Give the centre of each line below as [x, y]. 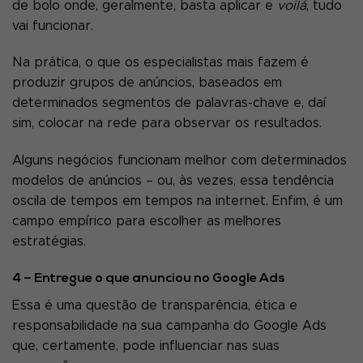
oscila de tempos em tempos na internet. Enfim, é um [177, 201]
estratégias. [49, 242]
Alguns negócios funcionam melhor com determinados [179, 161]
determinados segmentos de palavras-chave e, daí [169, 103]
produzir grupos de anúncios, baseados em [147, 83]
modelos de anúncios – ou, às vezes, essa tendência [173, 181]
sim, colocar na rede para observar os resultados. [167, 124]
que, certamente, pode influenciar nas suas [146, 346]
